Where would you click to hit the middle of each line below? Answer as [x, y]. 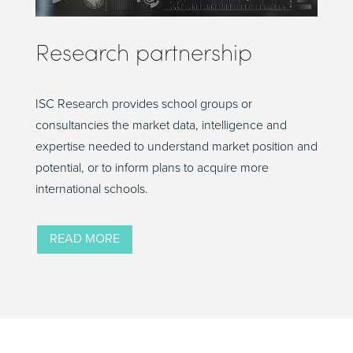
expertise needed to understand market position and [176, 146]
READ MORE [84, 239]
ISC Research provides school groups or [143, 104]
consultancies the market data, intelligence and [161, 125]
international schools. [91, 189]
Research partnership [143, 51]
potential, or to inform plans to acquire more [152, 167]
